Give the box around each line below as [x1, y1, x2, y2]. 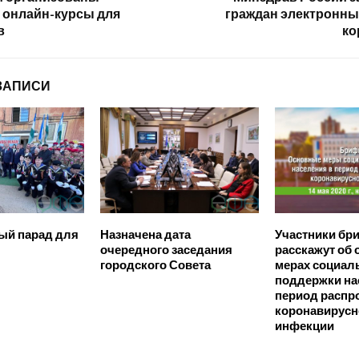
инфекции [274, 319, 334, 333]
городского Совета [99, 258, 211, 272]
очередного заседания [99, 243, 232, 257]
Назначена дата [99, 228, 191, 242]
